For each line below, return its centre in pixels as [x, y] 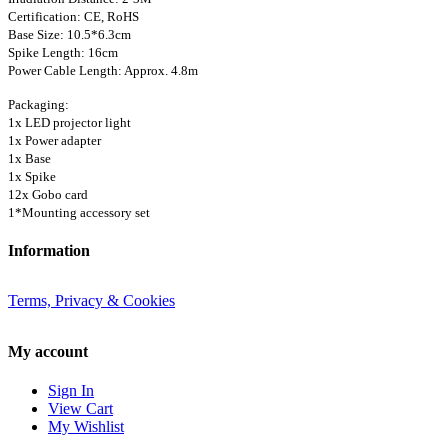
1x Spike [32, 176]
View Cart [80, 408]
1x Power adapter [54, 140]
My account [48, 351]
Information [49, 251]
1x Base [29, 158]
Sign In [71, 390]
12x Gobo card [48, 194]
